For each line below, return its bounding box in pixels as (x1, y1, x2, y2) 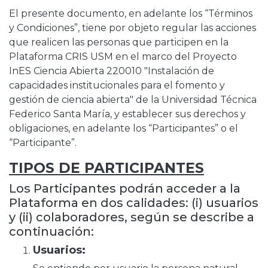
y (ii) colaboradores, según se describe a (9, 210, 254, 224)
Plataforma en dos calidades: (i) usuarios (9, 196, 258, 210)
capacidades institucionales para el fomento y (9, 80, 225, 91)
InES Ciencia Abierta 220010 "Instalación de (9, 65, 214, 77)
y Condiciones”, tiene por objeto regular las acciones (9, 22, 256, 33)
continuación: (9, 224, 94, 239)
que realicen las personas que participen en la (9, 36, 229, 48)
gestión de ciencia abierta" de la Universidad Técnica (9, 94, 257, 105)
